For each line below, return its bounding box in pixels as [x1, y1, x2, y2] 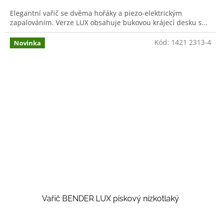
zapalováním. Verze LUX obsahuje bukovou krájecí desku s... [10, 17, 208, 27]
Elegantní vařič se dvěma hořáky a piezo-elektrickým [10, 8, 182, 18]
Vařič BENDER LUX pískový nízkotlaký [42, 194, 179, 204]
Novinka [14, 38, 41, 47]
